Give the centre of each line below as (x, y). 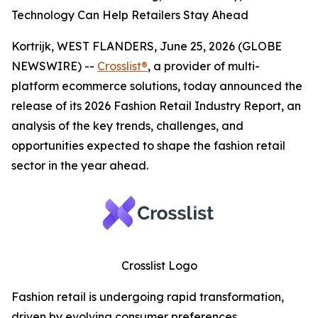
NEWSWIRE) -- (54, 66)
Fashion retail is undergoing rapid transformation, (148, 297)
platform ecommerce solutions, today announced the (157, 86)
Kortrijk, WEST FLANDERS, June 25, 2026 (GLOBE (147, 46)
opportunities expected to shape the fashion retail (148, 146)
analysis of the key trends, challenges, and (127, 126)
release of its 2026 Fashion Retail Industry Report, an (156, 106)
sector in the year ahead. (80, 165)
